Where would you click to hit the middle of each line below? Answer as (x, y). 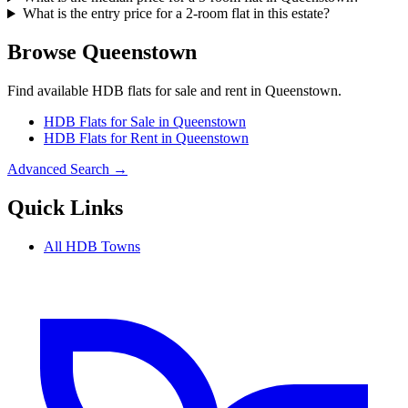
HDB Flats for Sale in (108, 122)
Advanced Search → (67, 169)
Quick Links (65, 208)
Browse (45, 52)
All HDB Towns (92, 246)
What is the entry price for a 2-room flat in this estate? (176, 14)
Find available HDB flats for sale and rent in (136, 91)
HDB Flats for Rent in (110, 138)
